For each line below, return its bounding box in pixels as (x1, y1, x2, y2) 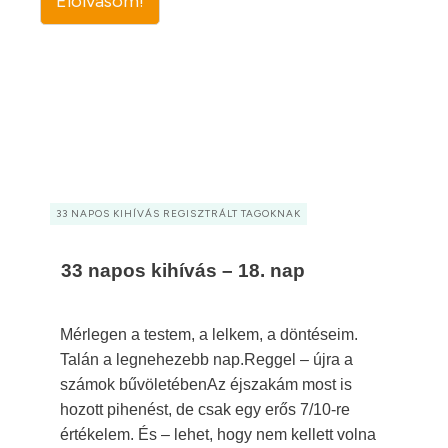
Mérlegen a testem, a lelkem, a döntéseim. (60, 326, 358, 343)
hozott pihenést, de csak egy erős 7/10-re (60, 401, 350, 418)
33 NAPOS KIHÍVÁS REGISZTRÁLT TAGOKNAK (56, 207, 301, 220)
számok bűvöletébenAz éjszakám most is (60, 376, 352, 393)
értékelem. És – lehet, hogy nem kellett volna (60, 426, 376, 443)
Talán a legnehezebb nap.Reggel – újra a (60, 351, 353, 368)
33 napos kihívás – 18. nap (61, 260, 305, 281)
